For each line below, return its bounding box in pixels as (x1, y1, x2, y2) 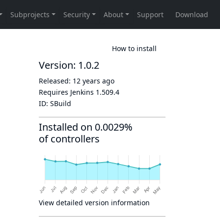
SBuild (50, 99, 71, 108)
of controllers (39, 132, 100, 145)
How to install (112, 43, 157, 53)
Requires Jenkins (39, 87, 96, 97)
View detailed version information (39, 198, 150, 207)
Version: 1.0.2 (39, 58, 99, 72)
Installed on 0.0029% (39, 120, 133, 134)
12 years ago (73, 76, 114, 85)
